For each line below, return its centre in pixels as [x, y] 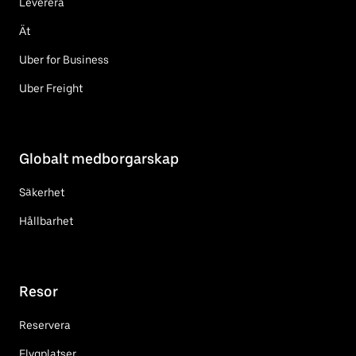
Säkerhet [42, 192]
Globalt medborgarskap [99, 158]
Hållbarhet [46, 221]
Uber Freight [51, 88]
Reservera [45, 325]
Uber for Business [64, 59]
